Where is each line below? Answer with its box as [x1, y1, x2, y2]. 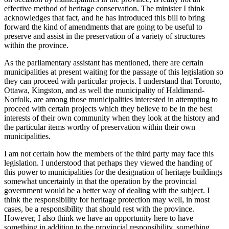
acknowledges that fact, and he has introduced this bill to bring [4, 13, 205, 22]
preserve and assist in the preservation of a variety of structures [4, 32, 205, 41]
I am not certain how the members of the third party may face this [4, 149, 214, 158]
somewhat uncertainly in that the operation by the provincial [4, 177, 197, 186]
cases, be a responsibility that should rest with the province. [4, 204, 194, 214]
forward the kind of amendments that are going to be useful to [4, 22, 202, 32]
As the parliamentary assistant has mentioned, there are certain [4, 58, 203, 67]
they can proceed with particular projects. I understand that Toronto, [4, 77, 222, 86]
